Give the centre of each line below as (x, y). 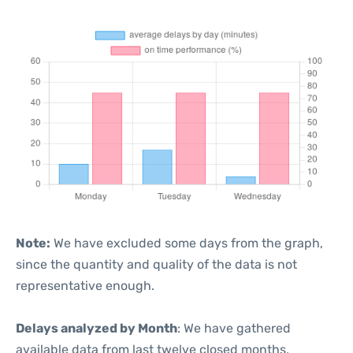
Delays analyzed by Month (97, 328)
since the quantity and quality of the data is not (156, 264)
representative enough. (85, 286)
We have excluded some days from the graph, (187, 243)
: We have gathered (234, 328)
